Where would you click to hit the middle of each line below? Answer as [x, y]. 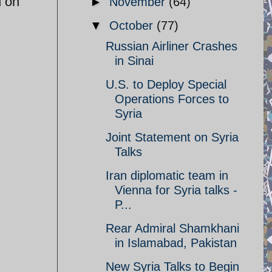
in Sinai [134, 61]
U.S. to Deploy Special [166, 84]
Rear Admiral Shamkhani [172, 228]
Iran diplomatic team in [167, 175]
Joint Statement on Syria [172, 137]
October [133, 25]
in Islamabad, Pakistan [176, 243]
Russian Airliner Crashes [172, 46]
